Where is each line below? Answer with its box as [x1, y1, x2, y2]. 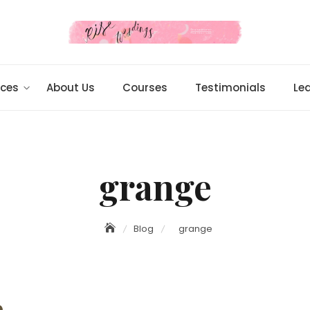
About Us [46, 80, 95, 95]
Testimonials [194, 80, 266, 95]
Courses [122, 80, 167, 95]
